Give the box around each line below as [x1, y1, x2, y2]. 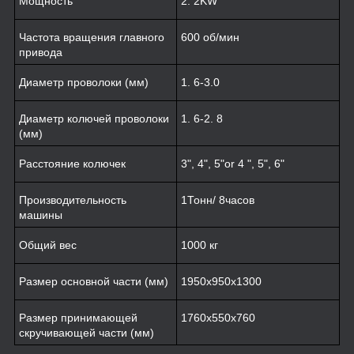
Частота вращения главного [19, 30, 164, 43]
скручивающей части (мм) [19, 326, 154, 339]
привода [19, 45, 62, 58]
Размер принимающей [19, 311, 137, 324]
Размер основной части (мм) [19, 274, 168, 288]
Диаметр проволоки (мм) [19, 75, 149, 88]
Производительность [19, 193, 126, 206]
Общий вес [19, 238, 77, 251]
